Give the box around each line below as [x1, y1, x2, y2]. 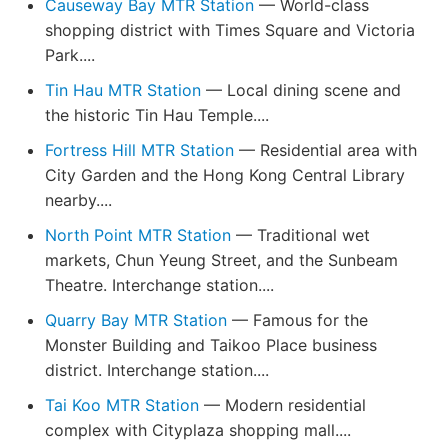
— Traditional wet [231, 225, 370, 245]
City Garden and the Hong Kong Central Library [45, 165, 405, 185]
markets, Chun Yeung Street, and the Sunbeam [45, 250, 398, 270]
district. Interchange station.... [45, 360, 269, 380]
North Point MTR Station [45, 225, 231, 245]
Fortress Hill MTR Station [45, 140, 234, 160]
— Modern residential [199, 395, 366, 415]
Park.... [45, 45, 95, 65]
